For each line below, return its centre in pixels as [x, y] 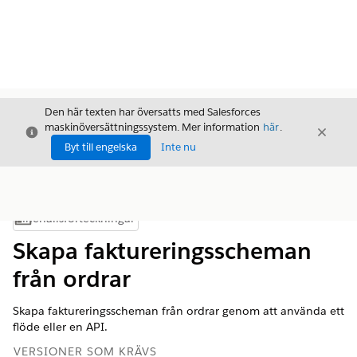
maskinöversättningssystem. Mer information [153, 127]
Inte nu [178, 147]
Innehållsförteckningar [75, 218]
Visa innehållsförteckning [134, 222]
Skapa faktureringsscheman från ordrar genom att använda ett [178, 311]
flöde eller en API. [60, 327]
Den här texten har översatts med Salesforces [153, 112]
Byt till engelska [101, 147]
